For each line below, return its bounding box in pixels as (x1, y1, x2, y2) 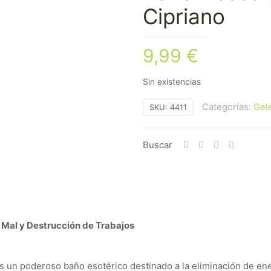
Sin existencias (143, 77, 201, 87)
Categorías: (202, 101, 253, 113)
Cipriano (143, 4, 225, 29)
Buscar (143, 139, 172, 151)
